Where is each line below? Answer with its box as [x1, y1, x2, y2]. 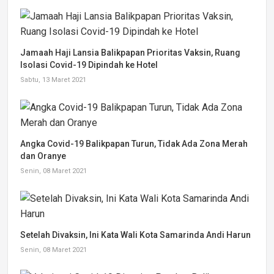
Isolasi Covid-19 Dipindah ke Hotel [20, 60, 158, 70]
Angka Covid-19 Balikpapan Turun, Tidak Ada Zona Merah [20, 139, 248, 149]
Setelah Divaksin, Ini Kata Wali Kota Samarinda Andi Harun [20, 230, 251, 240]
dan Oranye [20, 151, 66, 161]
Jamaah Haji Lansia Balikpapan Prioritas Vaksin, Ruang [20, 48, 240, 57]
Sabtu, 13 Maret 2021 [20, 76, 86, 84]
